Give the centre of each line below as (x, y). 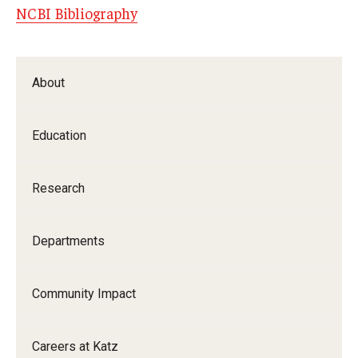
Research (58, 188)
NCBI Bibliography (77, 12)
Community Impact (84, 293)
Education (59, 135)
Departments (68, 241)
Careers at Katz (75, 346)
